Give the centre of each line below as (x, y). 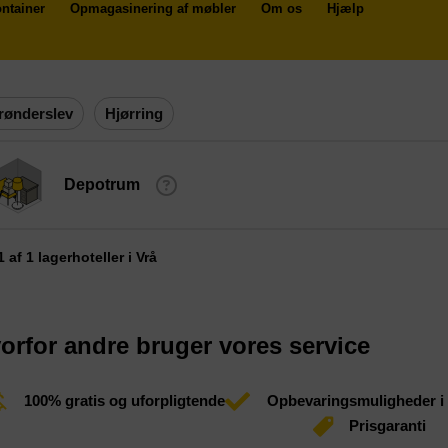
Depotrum (102, 184)
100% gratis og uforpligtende (125, 400)
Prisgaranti (387, 425)
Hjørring (134, 113)
